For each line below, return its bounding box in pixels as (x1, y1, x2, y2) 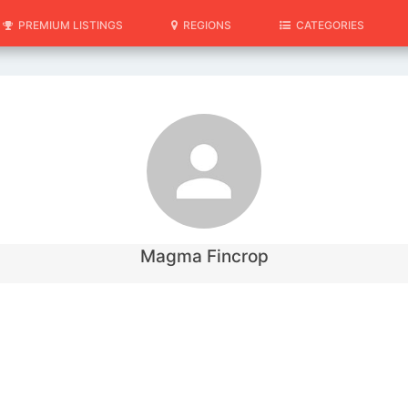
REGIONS (178, 18, 231, 32)
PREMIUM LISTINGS (13, 18, 123, 32)
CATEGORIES (291, 18, 364, 32)
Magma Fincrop (139, 246, 269, 267)
